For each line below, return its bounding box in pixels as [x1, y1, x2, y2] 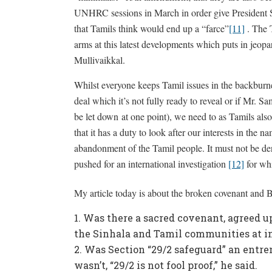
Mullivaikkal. [74, 53, 125, 66]
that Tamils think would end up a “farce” [74, 22, 229, 35]
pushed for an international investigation [74, 157, 228, 170]
